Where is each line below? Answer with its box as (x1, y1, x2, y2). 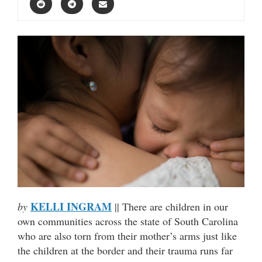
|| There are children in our (112, 199, 228, 213)
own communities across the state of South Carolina (18, 213, 238, 228)
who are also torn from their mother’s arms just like (18, 228, 237, 243)
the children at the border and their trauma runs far (18, 243, 233, 257)
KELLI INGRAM (30, 198, 112, 214)
